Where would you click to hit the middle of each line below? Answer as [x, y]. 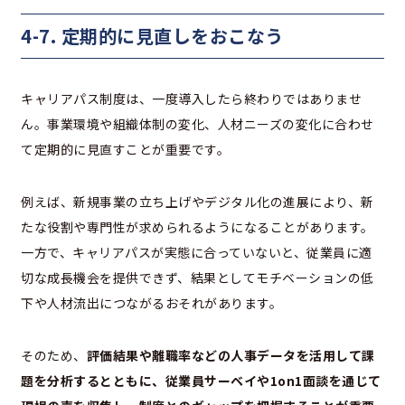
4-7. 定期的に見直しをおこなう [152, 35]
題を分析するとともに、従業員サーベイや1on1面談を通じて [201, 380]
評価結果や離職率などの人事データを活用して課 [231, 355]
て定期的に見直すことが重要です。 [125, 149]
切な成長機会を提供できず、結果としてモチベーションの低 [198, 277]
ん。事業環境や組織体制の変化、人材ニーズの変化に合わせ [198, 123]
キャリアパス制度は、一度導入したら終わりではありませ [191, 98]
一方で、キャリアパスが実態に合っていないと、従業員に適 [197, 252]
